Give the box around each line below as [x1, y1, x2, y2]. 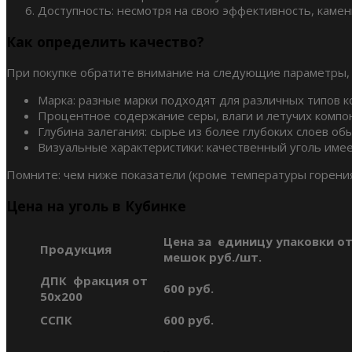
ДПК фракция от [40, 273, 148, 289]
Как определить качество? [6, 31, 204, 51]
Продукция [40, 241, 112, 258]
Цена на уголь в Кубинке [6, 196, 186, 215]
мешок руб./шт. [163, 249, 262, 266]
